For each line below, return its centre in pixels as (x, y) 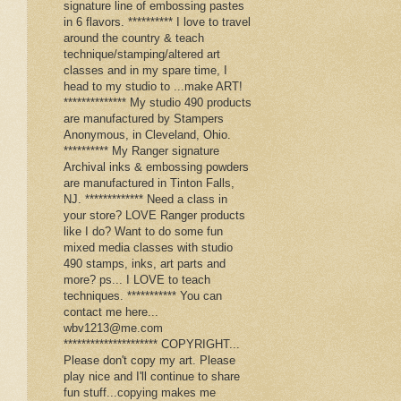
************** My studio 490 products (158, 103)
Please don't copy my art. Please (149, 361)
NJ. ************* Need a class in (145, 200)
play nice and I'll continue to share (152, 377)
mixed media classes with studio (148, 248)
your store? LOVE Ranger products (154, 216)
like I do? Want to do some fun (143, 232)
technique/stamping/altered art (142, 55)
